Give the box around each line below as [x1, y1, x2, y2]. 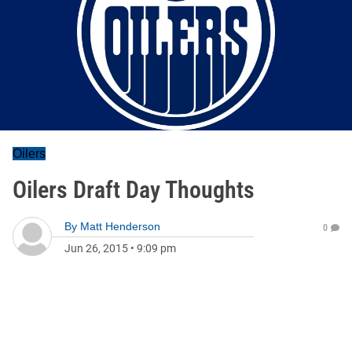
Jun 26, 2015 [64, 242, 128, 255]
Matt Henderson [80, 220, 160, 233]
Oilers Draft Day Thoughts [13, 176, 255, 203]
